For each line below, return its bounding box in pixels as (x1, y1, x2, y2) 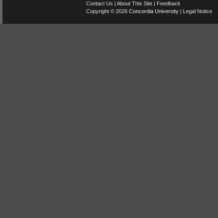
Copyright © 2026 (86, 8, 129, 14)
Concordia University (129, 8, 179, 14)
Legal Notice (183, 8, 212, 14)
